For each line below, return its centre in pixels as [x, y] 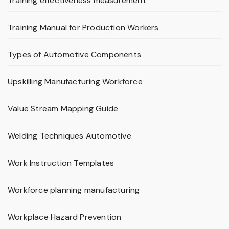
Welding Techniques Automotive [70, 136]
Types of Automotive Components [74, 55]
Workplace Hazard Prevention [65, 217]
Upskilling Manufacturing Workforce [75, 82]
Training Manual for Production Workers [83, 28]
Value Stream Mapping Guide [63, 109]
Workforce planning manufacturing [74, 190]
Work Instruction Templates [61, 163]
